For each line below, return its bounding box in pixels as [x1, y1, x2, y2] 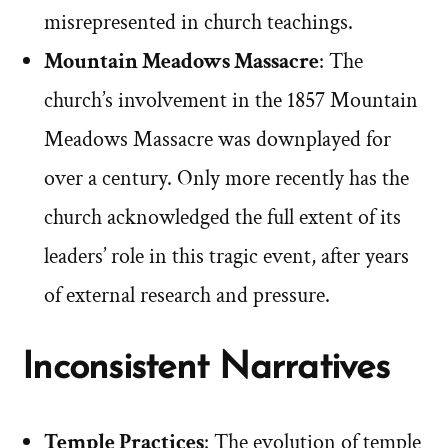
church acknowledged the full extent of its [44, 203, 401, 233]
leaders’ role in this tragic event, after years [44, 242, 409, 272]
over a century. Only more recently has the [44, 164, 409, 194]
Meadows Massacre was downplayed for [44, 125, 391, 155]
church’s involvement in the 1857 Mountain [44, 86, 418, 116]
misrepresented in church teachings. [44, 8, 353, 38]
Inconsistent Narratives [22, 350, 389, 388]
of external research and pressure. [44, 281, 330, 311]
